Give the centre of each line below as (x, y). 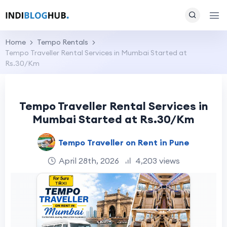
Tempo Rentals (63, 42)
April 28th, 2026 (89, 161)
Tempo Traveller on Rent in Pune (124, 142)
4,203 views (157, 161)
